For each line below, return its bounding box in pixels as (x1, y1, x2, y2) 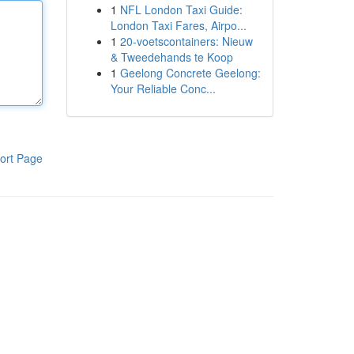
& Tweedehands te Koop (110, 49, 233, 65)
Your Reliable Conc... (110, 81, 216, 96)
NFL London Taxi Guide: (119, 2, 243, 17)
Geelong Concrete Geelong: (119, 65, 261, 81)
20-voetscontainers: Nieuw (119, 33, 253, 49)
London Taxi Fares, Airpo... (110, 17, 247, 33)
